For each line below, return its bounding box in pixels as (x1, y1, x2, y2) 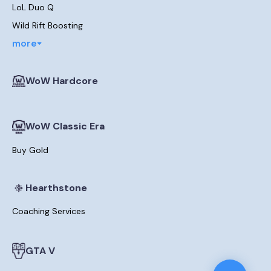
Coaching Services (12, 205, 85, 217)
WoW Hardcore (25, 74, 98, 87)
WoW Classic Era (25, 120, 105, 133)
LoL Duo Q (12, 1, 54, 13)
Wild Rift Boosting (12, 19, 83, 31)
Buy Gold (12, 144, 48, 155)
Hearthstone (25, 181, 87, 194)
